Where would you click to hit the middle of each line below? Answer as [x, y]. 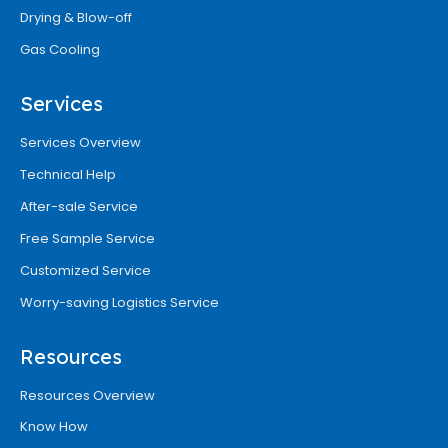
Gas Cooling [60, 49]
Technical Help [68, 174]
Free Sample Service [87, 238]
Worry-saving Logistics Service [119, 302]
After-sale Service [79, 206]
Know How [54, 426]
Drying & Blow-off [76, 17]
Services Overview [80, 142]
